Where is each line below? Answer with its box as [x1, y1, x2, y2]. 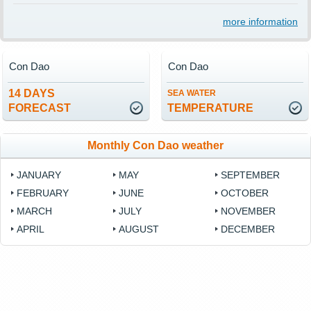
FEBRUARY [17, 187, 69, 199]
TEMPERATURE [167, 102, 253, 115]
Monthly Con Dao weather [87, 140, 224, 152]
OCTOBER [221, 187, 269, 199]
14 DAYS [8, 87, 55, 100]
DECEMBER [221, 224, 276, 235]
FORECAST [8, 102, 71, 115]
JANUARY [17, 169, 61, 181]
